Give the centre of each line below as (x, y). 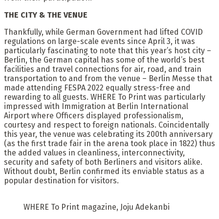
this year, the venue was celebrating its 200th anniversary (108, 134)
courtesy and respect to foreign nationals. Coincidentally (107, 125)
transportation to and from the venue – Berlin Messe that (108, 78)
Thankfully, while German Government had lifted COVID (103, 32)
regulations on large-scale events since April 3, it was (99, 41)
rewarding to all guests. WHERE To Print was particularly (105, 97)
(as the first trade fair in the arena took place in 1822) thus (109, 143)
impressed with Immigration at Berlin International (96, 106)
